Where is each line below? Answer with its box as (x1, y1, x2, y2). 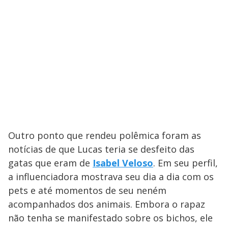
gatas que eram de (8, 156, 93, 169)
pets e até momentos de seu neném (8, 184, 166, 196)
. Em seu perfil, (153, 156, 218, 169)
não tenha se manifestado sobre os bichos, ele (8, 211, 213, 224)
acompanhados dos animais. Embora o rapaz (8, 197, 205, 210)
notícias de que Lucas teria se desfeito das (8, 142, 194, 155)
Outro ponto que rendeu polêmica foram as (8, 129, 201, 141)
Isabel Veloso (93, 156, 153, 169)
